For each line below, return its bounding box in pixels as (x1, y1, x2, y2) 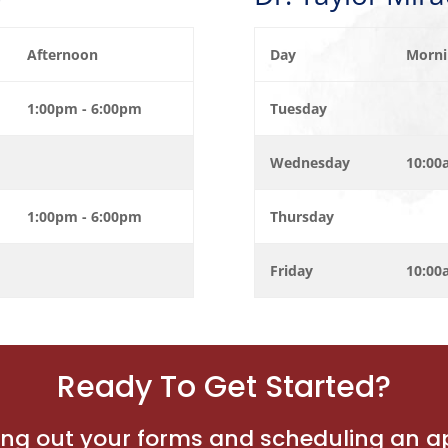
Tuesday (269, 99, 327, 119)
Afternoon (27, 45, 99, 65)
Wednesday (269, 153, 350, 173)
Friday (269, 261, 313, 281)
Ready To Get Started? (57, 365, 391, 408)
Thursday (269, 207, 334, 227)
